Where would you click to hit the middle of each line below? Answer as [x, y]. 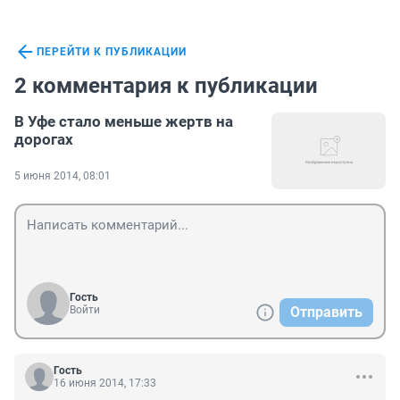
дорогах [44, 140]
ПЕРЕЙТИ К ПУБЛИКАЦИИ [112, 52]
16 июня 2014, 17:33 [105, 383]
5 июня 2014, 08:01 [62, 176]
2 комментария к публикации [166, 86]
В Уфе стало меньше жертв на [124, 122]
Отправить [326, 312]
